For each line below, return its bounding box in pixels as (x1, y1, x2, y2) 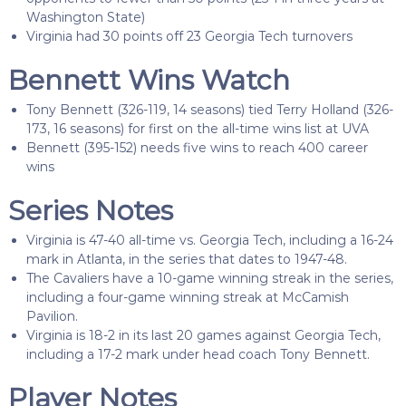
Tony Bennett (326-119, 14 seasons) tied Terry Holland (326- (25, 101, 393, 118)
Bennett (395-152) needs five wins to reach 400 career (25, 139, 368, 156)
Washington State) (25, 8, 145, 25)
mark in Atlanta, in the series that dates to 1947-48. (25, 250, 347, 267)
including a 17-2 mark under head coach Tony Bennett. (25, 345, 370, 362)
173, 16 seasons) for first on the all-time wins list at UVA (25, 120, 369, 137)
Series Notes (7, 193, 173, 227)
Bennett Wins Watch (7, 63, 290, 97)
